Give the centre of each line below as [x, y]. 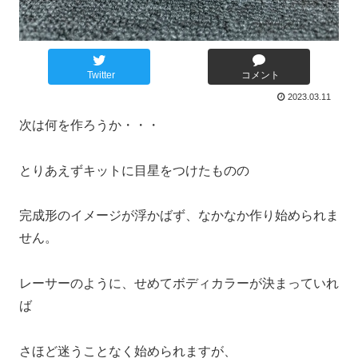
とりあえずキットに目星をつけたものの [134, 170]
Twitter [101, 76]
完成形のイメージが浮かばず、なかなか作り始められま [179, 216]
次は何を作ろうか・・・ [89, 125]
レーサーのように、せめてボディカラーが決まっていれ [179, 284]
